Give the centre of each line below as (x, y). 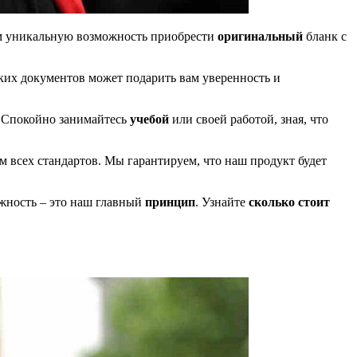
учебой (149, 119)
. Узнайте (222, 202)
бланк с (325, 36)
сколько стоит (289, 202)
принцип (170, 202)
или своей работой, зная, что (249, 119)
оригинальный (260, 36)
